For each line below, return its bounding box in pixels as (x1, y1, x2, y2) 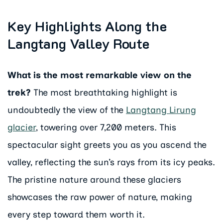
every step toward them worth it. (7, 209, 145, 221)
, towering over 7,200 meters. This (36, 122, 176, 133)
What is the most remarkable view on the (7, 70, 192, 81)
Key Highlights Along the (7, 16, 167, 35)
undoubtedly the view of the (7, 105, 126, 116)
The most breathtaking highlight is (31, 87, 177, 99)
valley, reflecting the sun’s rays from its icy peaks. (7, 157, 215, 168)
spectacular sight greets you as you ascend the (7, 139, 207, 151)
